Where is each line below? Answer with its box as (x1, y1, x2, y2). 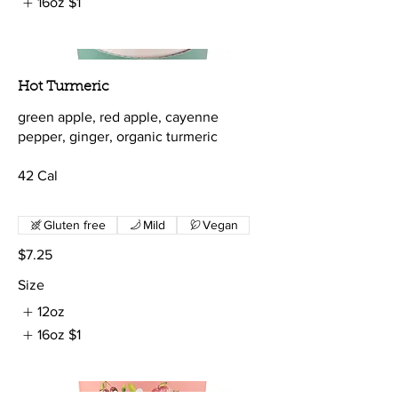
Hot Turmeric (18, 79, 109, 94)
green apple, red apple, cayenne (18, 108, 219, 124)
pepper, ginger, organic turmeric (18, 128, 218, 144)
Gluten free (44, 217, 106, 232)
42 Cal (18, 167, 58, 183)
